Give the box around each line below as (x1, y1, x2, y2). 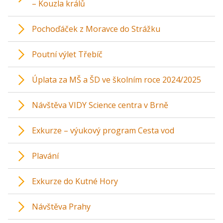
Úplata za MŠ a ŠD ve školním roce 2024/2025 (32, 74, 201, 85)
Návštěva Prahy (32, 201, 91, 212)
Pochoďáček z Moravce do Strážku (32, 23, 160, 34)
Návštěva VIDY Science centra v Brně (32, 100, 168, 111)
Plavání (32, 150, 59, 161)
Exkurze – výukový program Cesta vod (32, 125, 174, 136)
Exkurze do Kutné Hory (32, 176, 118, 187)
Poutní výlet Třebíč (32, 49, 103, 60)
